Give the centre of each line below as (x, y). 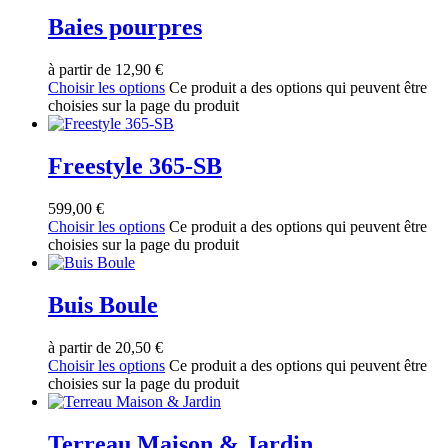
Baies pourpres (125, 27)
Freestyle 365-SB (135, 166)
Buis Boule (103, 304)
